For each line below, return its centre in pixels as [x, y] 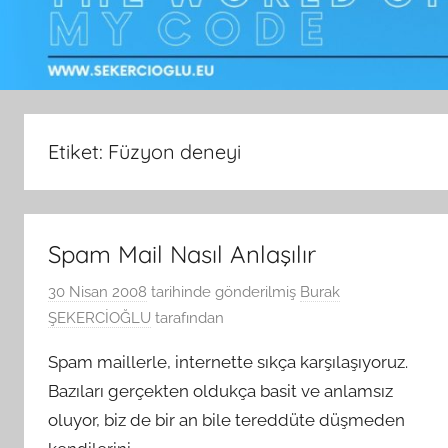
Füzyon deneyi [174, 152]
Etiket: [78, 152]
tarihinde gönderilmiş [221, 291]
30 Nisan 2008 [97, 291]
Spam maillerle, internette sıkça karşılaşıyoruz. [228, 361]
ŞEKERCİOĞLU [99, 317]
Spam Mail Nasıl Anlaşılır [182, 254]
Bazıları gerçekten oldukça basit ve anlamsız [220, 390]
